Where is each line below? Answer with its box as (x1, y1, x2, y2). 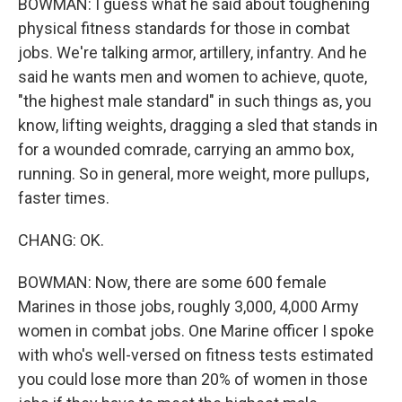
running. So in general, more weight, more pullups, (18, 164, 369, 183)
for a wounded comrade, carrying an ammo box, (18, 140, 354, 159)
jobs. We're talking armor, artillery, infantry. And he (18, 43, 367, 62)
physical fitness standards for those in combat (18, 19, 350, 38)
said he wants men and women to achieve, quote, (18, 67, 367, 86)
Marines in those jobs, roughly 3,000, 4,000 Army (18, 297, 359, 316)
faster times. (18, 188, 109, 207)
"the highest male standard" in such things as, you (18, 92, 371, 110)
